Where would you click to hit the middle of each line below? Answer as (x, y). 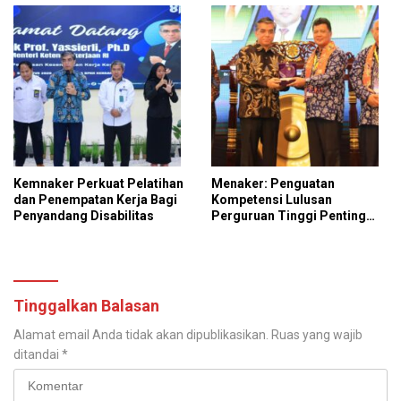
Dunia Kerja (245, 248)
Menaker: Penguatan (273, 184)
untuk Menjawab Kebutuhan (292, 232)
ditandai (38, 355)
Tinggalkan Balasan (86, 306)
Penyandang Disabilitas (84, 216)
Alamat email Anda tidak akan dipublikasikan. (141, 335)
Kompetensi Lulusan (272, 200)
